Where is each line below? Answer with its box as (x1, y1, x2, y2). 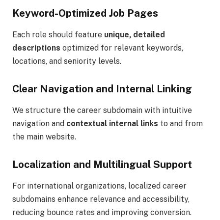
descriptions (12, 43, 60, 53)
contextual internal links (66, 118, 158, 128)
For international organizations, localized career (12, 181, 187, 191)
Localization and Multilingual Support (12, 158, 192, 170)
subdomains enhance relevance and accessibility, (12, 194, 190, 204)
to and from (158, 118, 203, 128)
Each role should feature (12, 29, 104, 39)
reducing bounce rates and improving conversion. (12, 207, 192, 217)
